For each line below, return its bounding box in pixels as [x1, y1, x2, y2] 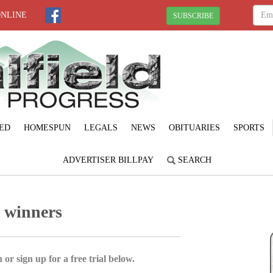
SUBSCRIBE [173, 11, 213, 20]
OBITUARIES [168, 122, 220, 132]
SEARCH [175, 155, 211, 165]
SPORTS [233, 122, 264, 132]
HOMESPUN [23, 122, 71, 132]
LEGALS [83, 122, 118, 132]
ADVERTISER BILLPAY [63, 155, 154, 165]
